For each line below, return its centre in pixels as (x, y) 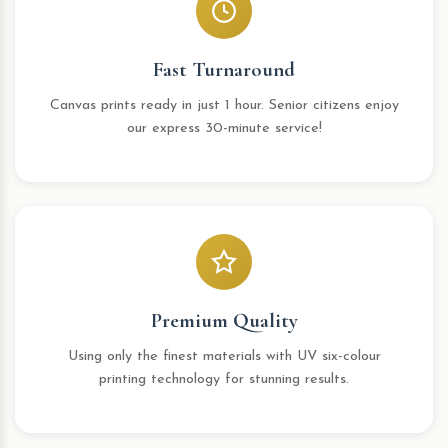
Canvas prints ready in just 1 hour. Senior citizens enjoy (224, 105)
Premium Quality (224, 320)
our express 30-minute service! (224, 128)
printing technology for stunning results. (224, 379)
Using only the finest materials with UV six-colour (224, 356)
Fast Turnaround (224, 69)
